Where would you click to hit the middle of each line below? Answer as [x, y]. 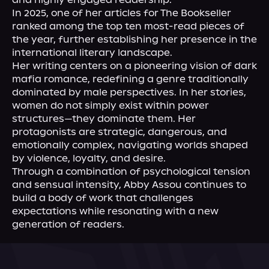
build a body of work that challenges [103, 198]
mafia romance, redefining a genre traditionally [130, 79]
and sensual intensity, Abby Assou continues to [129, 185]
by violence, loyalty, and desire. [89, 158]
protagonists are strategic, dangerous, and [119, 132]
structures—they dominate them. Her [104, 119]
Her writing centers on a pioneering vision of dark [134, 66]
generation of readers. [68, 224]
